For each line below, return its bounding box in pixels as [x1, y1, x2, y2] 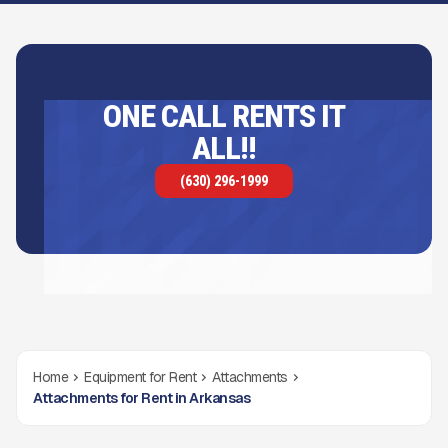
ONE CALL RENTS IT [103, 97, 345, 135]
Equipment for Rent [84, 368, 196, 386]
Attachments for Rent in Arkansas [33, 389, 250, 407]
